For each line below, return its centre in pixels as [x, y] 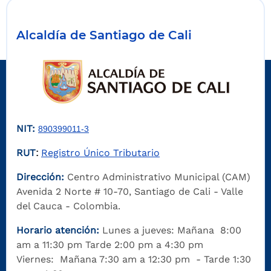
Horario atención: [58, 230]
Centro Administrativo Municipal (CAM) [159, 177]
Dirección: [42, 177]
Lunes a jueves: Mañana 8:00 [170, 230]
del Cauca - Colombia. [68, 206]
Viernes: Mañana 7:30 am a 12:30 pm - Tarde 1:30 [134, 260]
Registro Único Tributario [100, 153]
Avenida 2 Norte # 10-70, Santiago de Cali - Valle [130, 192]
